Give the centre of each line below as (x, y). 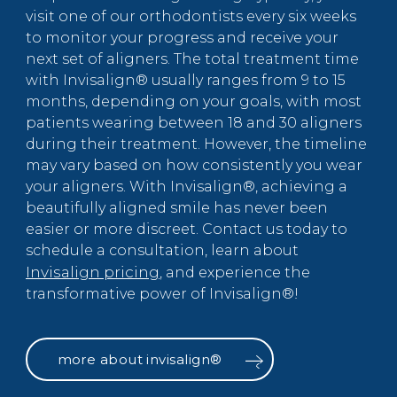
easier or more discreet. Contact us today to (187, 230)
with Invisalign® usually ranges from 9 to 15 (186, 81)
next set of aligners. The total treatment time (192, 59)
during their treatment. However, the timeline (196, 144)
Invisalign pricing (93, 272)
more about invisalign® (140, 360)
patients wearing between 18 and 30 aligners (194, 123)
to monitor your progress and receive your (182, 38)
